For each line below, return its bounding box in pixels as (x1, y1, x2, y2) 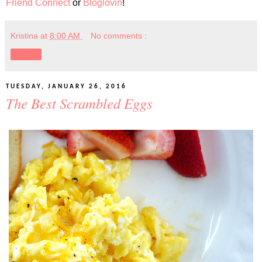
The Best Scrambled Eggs (6, 94, 153, 113)
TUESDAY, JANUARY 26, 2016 (6, 84, 127, 91)
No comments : (91, 31, 147, 41)
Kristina (11, 31, 40, 41)
